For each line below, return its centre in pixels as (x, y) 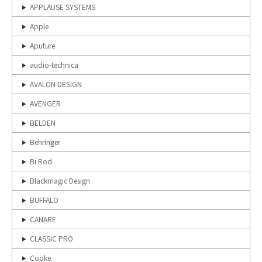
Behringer (45, 142)
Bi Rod (41, 161)
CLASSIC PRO (51, 238)
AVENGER (45, 103)
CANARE (43, 219)
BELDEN (43, 123)
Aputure (42, 45)
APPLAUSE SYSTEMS (63, 7)
